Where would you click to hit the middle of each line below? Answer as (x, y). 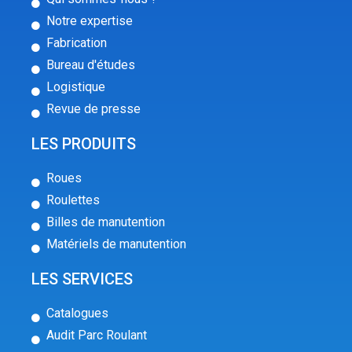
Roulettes (73, 200)
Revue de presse (93, 108)
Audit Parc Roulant (96, 335)
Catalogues (77, 313)
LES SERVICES (82, 279)
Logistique (75, 86)
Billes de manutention (105, 222)
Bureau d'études (90, 64)
